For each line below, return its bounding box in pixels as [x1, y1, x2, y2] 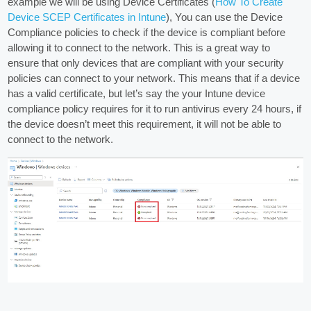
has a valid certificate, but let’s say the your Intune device [8, 87, 266, 99]
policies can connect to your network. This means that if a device [8, 72, 301, 84]
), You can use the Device [166, 10, 283, 23]
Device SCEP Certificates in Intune [8, 10, 167, 23]
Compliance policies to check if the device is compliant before [8, 26, 286, 38]
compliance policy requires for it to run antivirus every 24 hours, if [8, 102, 302, 115]
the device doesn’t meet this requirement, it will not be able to [8, 117, 282, 130]
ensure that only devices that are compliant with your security [8, 56, 285, 69]
